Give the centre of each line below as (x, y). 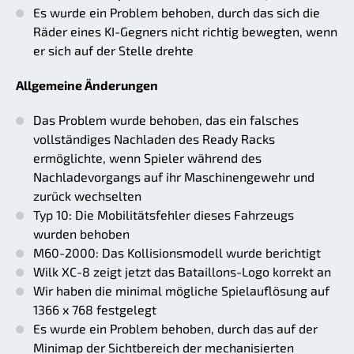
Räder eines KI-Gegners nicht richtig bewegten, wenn (185, 31)
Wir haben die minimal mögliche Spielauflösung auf (181, 290)
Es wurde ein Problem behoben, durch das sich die (177, 12)
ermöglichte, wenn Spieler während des (147, 157)
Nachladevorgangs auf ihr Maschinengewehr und (174, 176)
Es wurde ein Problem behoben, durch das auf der (175, 328)
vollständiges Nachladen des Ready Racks (154, 138)
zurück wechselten (87, 195)
